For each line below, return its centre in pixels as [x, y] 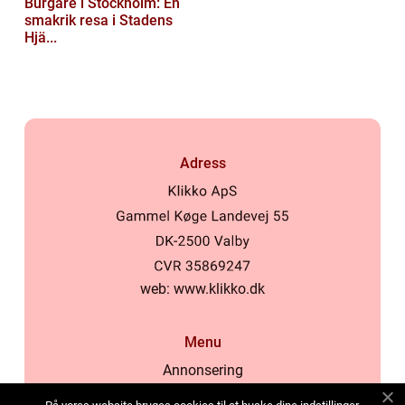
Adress [202, 163]
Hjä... [41, 37]
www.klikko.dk [219, 289]
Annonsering [202, 371]
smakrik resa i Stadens [99, 20]
